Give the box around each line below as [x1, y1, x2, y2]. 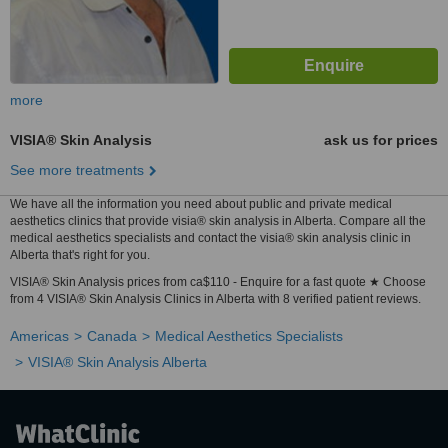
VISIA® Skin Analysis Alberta [28, 354, 207, 370]
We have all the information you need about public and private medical [10, 197, 392, 211]
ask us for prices [324, 132, 438, 148]
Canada [87, 328, 137, 344]
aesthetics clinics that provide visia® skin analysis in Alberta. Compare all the [10, 214, 426, 228]
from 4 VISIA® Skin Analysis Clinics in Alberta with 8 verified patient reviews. [10, 292, 421, 306]
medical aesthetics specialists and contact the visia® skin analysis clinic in [10, 231, 411, 245]
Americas [10, 328, 69, 344]
